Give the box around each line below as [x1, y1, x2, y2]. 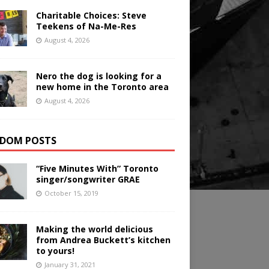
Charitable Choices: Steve [35, 10, 147, 22]
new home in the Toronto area [35, 81, 169, 93]
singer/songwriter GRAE [35, 174, 140, 186]
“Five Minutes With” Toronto [35, 163, 159, 175]
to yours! [35, 245, 74, 257]
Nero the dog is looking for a [35, 70, 162, 82]
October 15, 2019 [44, 189, 98, 198]
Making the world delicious [35, 223, 153, 235]
